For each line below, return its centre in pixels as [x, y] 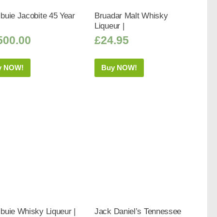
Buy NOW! [119, 67]
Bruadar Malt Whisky [131, 16]
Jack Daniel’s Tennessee [138, 211]
